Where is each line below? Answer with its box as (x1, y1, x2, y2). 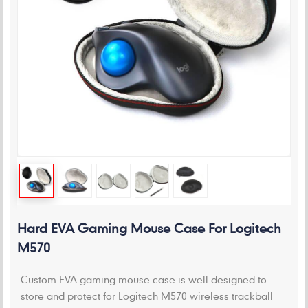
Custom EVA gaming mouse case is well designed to (21, 273, 267, 285)
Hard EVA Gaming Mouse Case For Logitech (17, 220, 281, 236)
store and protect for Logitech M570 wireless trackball (21, 289, 273, 302)
